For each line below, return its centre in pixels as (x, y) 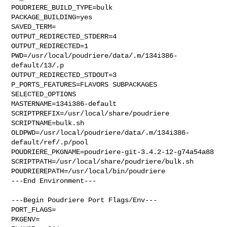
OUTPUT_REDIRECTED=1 (50, 46)
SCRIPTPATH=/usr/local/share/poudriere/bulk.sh (103, 161)
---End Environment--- (54, 181)
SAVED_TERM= (34, 27)
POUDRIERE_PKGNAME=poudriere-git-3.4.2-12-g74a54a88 (113, 152)
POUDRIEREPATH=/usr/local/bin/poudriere (88, 171)
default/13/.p (38, 65)
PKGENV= (26, 219)
